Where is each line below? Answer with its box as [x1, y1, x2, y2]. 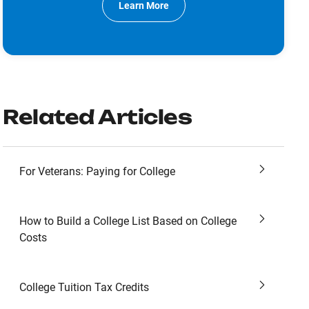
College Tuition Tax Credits [19, 281, 149, 294]
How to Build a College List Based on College [19, 215, 237, 228]
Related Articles [3, 105, 192, 129]
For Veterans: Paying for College [19, 165, 175, 178]
